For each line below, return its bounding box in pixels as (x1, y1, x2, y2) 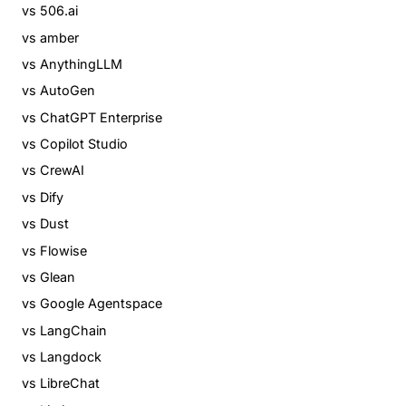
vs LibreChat (22, 375, 100, 391)
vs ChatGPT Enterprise (22, 109, 162, 125)
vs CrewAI (22, 162, 84, 179)
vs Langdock (22, 349, 101, 365)
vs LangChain (22, 322, 107, 338)
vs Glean (22, 268, 75, 285)
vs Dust (22, 216, 69, 232)
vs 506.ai (22, 3, 78, 19)
